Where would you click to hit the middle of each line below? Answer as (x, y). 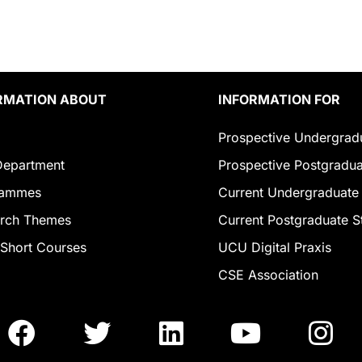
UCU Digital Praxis (275, 248)
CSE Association (268, 275)
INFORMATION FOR (279, 100)
